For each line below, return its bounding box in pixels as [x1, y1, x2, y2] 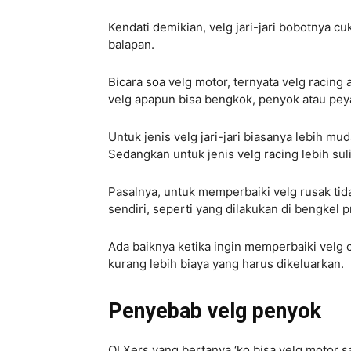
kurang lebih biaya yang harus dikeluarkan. [108, 256, 344, 272]
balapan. [108, 37, 157, 52]
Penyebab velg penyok [108, 299, 321, 324]
